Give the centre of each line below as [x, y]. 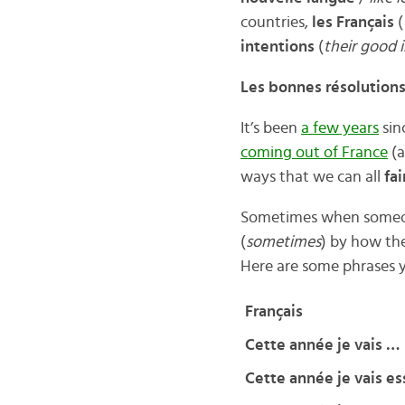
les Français [353, 23]
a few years [339, 128]
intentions [279, 47]
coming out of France [314, 153]
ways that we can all [312, 177]
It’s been [270, 128]
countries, [276, 23]
